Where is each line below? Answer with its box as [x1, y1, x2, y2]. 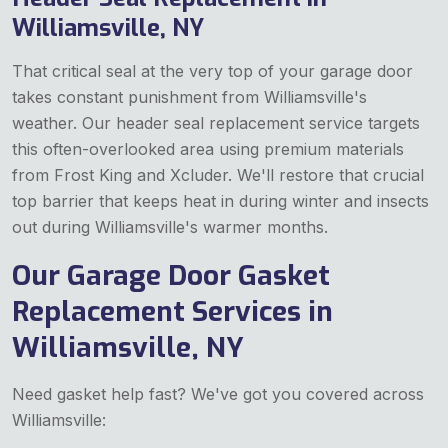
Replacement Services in [12, 292, 333, 330]
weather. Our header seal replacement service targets [12, 112, 420, 133]
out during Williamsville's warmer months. [12, 216, 328, 237]
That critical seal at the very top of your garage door [12, 60, 413, 81]
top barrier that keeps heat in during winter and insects [12, 190, 429, 211]
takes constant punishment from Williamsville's [12, 86, 367, 107]
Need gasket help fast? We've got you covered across [12, 383, 424, 404]
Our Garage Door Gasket [12, 256, 330, 294]
